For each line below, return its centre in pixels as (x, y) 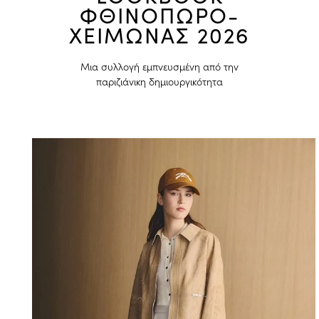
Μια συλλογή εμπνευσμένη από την (159, 67)
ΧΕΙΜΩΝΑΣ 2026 (159, 35)
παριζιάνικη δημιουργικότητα (159, 82)
